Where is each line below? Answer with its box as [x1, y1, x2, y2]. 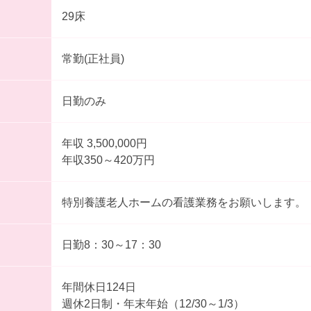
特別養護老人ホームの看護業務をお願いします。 [61, 196, 306, 209]
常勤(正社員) [61, 53, 124, 65]
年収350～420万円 [61, 154, 155, 167]
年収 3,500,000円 [86, 137, 150, 150]
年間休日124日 [61, 281, 136, 294]
